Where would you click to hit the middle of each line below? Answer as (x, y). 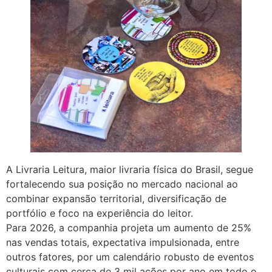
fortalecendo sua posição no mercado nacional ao (122, 184)
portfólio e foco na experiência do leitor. (100, 213)
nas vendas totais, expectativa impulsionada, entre (123, 242)
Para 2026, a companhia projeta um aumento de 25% (129, 227)
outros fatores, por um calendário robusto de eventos (130, 257)
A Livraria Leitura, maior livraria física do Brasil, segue (130, 169)
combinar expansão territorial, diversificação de (116, 198)
